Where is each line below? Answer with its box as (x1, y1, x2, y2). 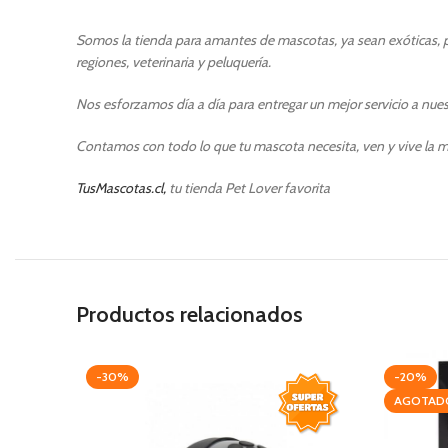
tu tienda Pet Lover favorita (166, 179, 330, 197)
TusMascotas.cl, (76, 179, 166, 197)
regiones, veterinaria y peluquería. (76, 53, 271, 71)
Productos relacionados (76, 301, 303, 328)
